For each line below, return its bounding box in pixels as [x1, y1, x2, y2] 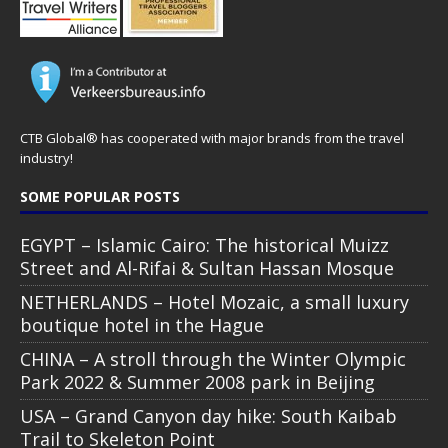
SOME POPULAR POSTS [20, 186, 180, 206]
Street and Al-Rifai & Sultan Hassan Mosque [20, 255, 394, 280]
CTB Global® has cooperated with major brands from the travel [20, 128, 404, 147]
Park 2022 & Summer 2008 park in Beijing [20, 369, 375, 394]
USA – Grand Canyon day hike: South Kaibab [20, 403, 397, 428]
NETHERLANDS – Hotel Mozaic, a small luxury [20, 289, 409, 314]
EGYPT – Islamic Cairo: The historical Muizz [20, 232, 389, 257]
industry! [20, 148, 73, 167]
